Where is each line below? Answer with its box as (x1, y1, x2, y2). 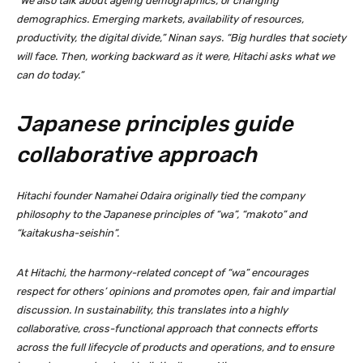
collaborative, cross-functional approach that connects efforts (16, 322, 318, 335)
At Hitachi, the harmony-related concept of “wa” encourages (16, 267, 309, 280)
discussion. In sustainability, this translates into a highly (16, 304, 288, 317)
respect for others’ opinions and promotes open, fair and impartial (16, 285, 335, 298)
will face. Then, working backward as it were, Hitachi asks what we (16, 50, 335, 63)
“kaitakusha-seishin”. (16, 227, 119, 240)
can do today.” (16, 69, 83, 82)
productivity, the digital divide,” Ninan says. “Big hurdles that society (16, 32, 346, 45)
